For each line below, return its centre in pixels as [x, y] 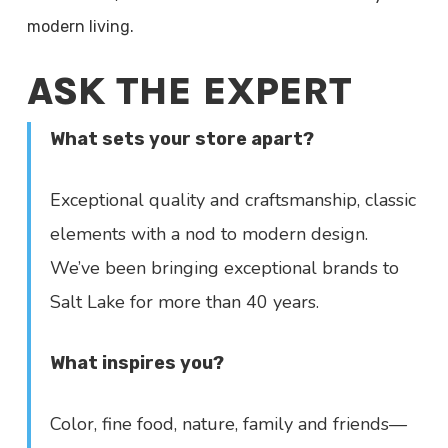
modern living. [80, 26]
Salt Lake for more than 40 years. [185, 302]
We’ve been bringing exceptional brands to [225, 268]
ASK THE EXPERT [189, 91]
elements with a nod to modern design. [209, 234]
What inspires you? [137, 363]
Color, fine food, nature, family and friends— [229, 424]
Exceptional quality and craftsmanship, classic [233, 200]
